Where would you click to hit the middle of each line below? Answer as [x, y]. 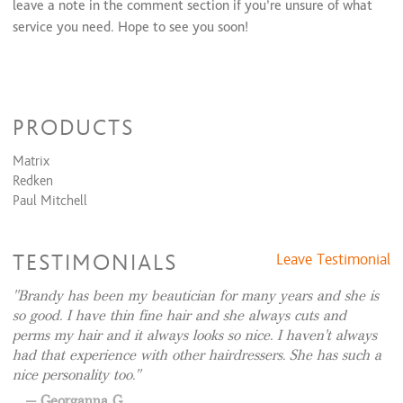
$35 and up [358, 13]
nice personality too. [74, 375]
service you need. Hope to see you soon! [130, 27]
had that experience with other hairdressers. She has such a [197, 355]
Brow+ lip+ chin [46, 13]
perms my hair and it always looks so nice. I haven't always [195, 336]
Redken [33, 181]
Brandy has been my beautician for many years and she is [198, 296]
